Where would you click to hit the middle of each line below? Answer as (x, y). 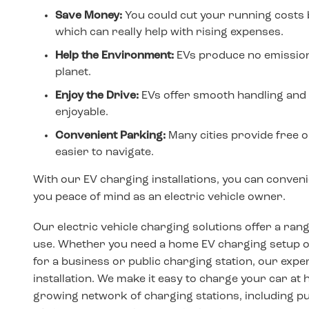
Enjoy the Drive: (98, 96)
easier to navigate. (104, 152)
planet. (73, 72)
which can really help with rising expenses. (169, 32)
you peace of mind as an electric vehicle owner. (159, 197)
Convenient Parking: (110, 136)
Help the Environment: (116, 56)
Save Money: (89, 16)
